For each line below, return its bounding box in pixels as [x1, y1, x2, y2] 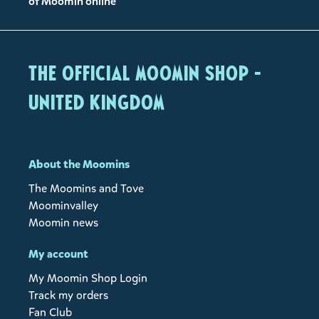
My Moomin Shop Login [28, 271, 147, 286]
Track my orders [28, 288, 108, 303]
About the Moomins [28, 157, 130, 172]
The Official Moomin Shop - [28, 58, 262, 89]
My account [28, 246, 88, 262]
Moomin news [28, 215, 98, 231]
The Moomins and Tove [28, 181, 144, 197]
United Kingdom [28, 88, 165, 118]
